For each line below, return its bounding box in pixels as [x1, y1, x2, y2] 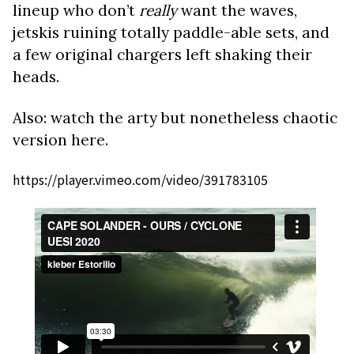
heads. [13, 67, 63, 86]
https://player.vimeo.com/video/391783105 [13, 170, 268, 189]
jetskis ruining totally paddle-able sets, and [13, 23, 330, 42]
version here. [13, 130, 108, 149]
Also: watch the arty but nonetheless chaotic [13, 108, 337, 127]
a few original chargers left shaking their [13, 45, 312, 64]
